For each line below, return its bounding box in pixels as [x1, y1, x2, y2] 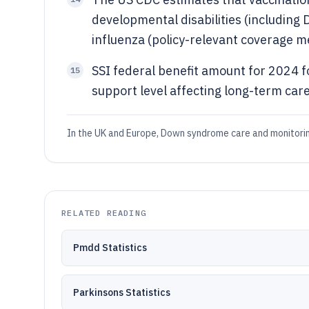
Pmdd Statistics [73, 241, 147, 254]
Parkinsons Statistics [73, 286, 170, 299]
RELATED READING [61, 208, 146, 218]
